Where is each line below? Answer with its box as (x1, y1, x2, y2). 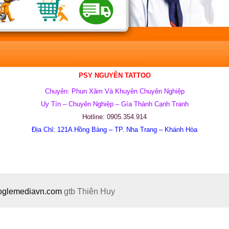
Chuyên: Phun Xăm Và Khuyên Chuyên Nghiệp (44, 87, 185, 95)
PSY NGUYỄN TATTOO (78, 72, 151, 79)
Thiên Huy (77, 187, 115, 196)
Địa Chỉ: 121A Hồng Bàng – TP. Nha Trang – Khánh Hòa (32, 126, 197, 133)
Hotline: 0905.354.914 (82, 113, 147, 121)
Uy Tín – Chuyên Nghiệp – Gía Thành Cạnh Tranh (40, 100, 189, 108)
